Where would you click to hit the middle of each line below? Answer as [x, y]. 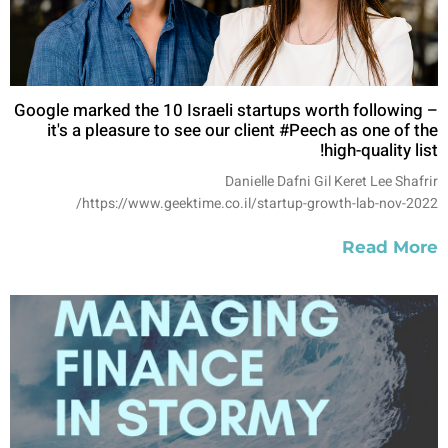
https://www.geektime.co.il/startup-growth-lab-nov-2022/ [260, 203]
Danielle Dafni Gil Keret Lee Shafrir [331, 181]
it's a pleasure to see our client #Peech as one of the [242, 130]
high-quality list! [381, 150]
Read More [390, 246]
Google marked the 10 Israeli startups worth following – [226, 110]
